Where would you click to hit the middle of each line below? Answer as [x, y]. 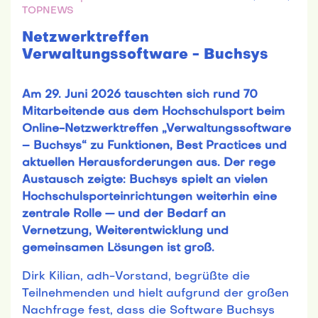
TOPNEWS [48, 11]
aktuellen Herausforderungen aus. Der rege [149, 163]
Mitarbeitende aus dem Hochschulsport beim [153, 112]
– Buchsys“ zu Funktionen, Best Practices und [154, 146]
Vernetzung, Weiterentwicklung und [125, 231]
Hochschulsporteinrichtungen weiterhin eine [149, 197]
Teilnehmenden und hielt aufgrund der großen [155, 294]
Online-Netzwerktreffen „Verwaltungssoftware [157, 129]
